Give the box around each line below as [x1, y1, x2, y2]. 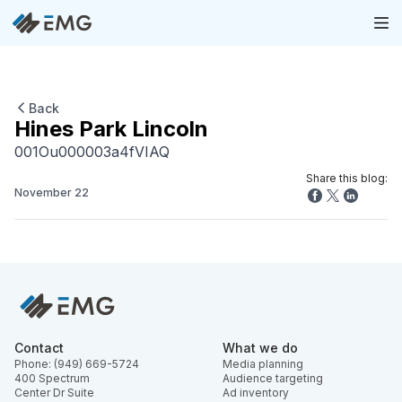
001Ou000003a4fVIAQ [14, 142, 170, 161]
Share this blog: [306, 170, 388, 185]
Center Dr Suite [14, 385, 94, 399]
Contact [14, 339, 64, 355]
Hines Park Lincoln [14, 115, 208, 142]
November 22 [14, 185, 89, 199]
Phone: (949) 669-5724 [14, 356, 139, 371]
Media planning [223, 356, 303, 371]
